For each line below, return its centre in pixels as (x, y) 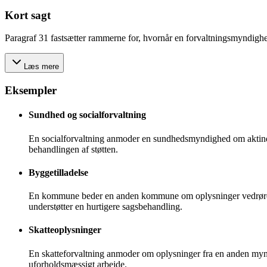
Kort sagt (28, 15)
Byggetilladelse (58, 172)
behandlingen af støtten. (73, 149)
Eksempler (31, 91)
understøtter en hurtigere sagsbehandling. (105, 207)
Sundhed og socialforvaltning (87, 115)
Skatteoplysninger (65, 230)
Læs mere (41, 67)
